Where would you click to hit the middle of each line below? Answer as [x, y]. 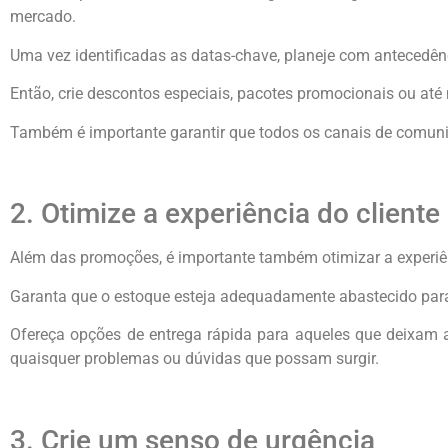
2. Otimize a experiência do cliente [225, 214]
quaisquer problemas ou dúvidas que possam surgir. [194, 359]
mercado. [43, 17]
